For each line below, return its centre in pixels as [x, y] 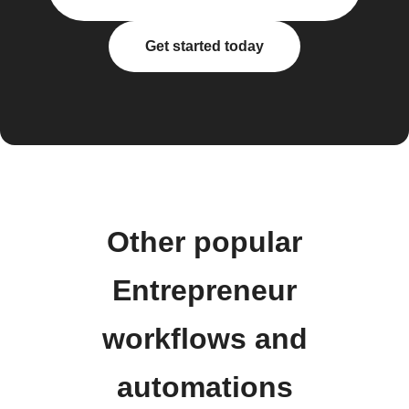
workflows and [204, 339]
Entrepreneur [204, 290]
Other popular [204, 242]
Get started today [204, 46]
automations [204, 387]
